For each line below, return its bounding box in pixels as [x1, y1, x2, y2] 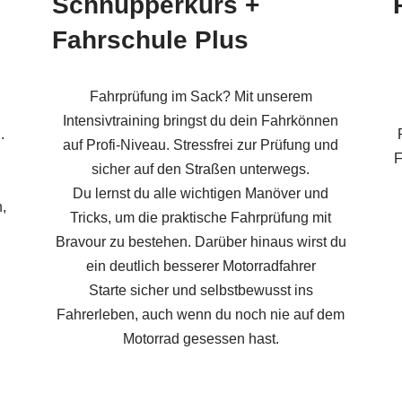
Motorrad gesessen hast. [122, 330, 279, 346]
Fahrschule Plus [51, 25, 249, 54]
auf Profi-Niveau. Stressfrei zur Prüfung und [63, 136, 339, 153]
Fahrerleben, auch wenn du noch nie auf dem [57, 306, 345, 322]
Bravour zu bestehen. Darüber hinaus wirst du [55, 233, 346, 249]
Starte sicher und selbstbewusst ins [88, 282, 313, 298]
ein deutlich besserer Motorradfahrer [85, 258, 316, 274]
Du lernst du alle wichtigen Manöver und [73, 185, 329, 201]
